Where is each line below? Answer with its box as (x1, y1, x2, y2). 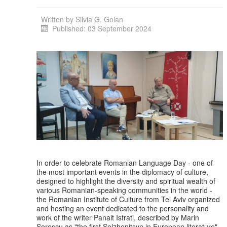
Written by (41, 14, 75, 25)
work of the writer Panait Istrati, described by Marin (36, 212, 199, 222)
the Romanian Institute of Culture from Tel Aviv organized (36, 194, 220, 204)
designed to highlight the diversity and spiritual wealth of (36, 175, 215, 186)
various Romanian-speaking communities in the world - (36, 184, 212, 195)
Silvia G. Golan (75, 14, 123, 25)
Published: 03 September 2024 (52, 23, 152, 34)
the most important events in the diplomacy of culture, (36, 166, 208, 177)
